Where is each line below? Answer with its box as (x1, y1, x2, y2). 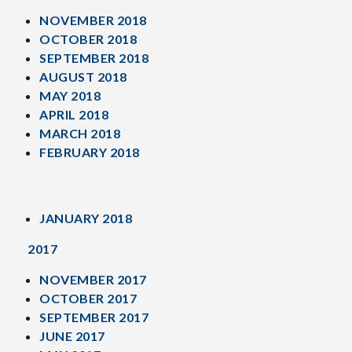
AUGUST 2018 (39, 69, 127, 84)
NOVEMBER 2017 (39, 272, 147, 287)
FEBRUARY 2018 (39, 145, 140, 159)
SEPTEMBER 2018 (39, 50, 148, 65)
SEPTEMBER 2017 (39, 310, 148, 324)
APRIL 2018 (39, 107, 108, 122)
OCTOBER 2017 (39, 291, 137, 306)
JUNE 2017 (39, 328, 105, 343)
